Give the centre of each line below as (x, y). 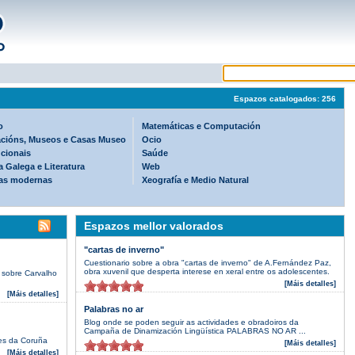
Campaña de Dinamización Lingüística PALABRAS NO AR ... (195, 331)
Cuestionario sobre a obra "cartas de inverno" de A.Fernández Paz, (207, 263)
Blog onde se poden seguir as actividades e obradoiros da (191, 322)
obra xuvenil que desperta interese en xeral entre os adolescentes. (206, 271)
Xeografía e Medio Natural (195, 180)
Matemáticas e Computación (201, 126)
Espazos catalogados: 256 (285, 99)
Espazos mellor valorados (153, 226)
